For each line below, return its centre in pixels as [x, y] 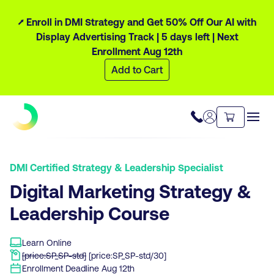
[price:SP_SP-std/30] [128, 255]
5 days [177, 36]
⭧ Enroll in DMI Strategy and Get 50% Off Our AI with [137, 22]
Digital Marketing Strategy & [131, 191]
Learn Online [47, 243]
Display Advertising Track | [97, 36]
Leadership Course [90, 213]
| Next [224, 36]
